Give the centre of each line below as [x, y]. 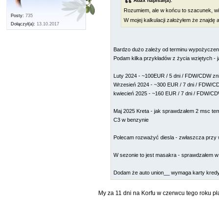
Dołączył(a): [23, 24]
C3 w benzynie [131, 120]
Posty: [18, 16]
